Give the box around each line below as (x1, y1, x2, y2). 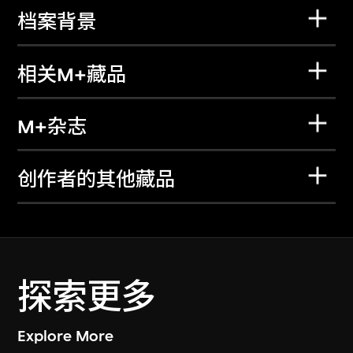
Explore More (17, 326, 114, 345)
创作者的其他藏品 (17, 168, 176, 191)
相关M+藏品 (17, 63, 127, 86)
